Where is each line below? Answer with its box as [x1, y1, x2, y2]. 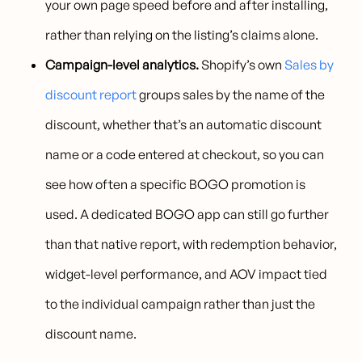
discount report [45, 86, 137, 103]
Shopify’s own [199, 57, 285, 74]
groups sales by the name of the [137, 86, 326, 103]
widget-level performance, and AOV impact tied [45, 266, 328, 283]
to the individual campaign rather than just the [45, 296, 316, 313]
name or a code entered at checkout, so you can [45, 146, 325, 163]
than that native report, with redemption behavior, [45, 236, 338, 253]
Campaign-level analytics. [45, 57, 200, 74]
